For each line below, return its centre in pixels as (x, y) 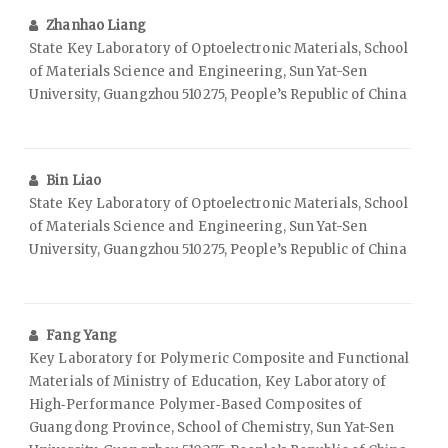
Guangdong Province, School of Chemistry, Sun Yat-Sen (212, 428)
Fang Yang (82, 336)
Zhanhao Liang (96, 26)
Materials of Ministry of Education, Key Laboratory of (208, 382)
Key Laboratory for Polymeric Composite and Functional (219, 359)
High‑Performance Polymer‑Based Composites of (196, 405)
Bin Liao (74, 181)
